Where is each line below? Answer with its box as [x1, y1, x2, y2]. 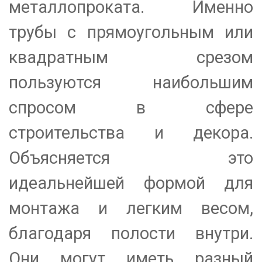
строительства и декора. [9, 123, 253, 143]
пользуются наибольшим [9, 73, 253, 93]
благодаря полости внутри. [9, 223, 253, 244]
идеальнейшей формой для [9, 173, 253, 194]
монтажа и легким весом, [9, 198, 253, 219]
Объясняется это [9, 148, 253, 168]
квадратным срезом [9, 47, 253, 68]
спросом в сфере [9, 98, 253, 118]
